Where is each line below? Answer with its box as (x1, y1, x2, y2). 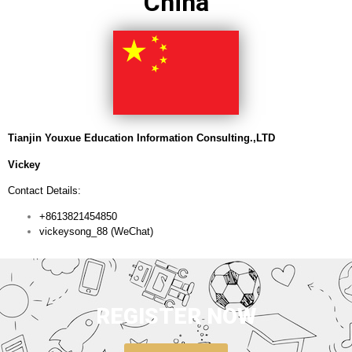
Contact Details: (8, 184, 81, 196)
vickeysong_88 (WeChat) (39, 225, 153, 238)
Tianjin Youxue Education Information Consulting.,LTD (8, 132, 275, 145)
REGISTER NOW (96, 302, 256, 329)
